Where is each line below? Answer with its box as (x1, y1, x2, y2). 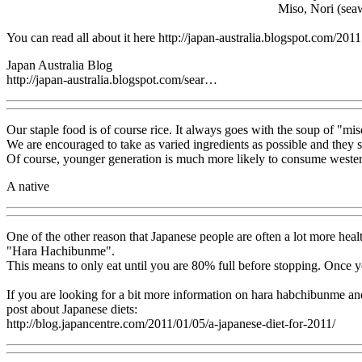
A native (6, 179, 49, 193)
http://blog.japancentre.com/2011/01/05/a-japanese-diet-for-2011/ (6, 316, 335, 330)
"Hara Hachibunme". (6, 243, 115, 258)
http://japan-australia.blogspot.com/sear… (6, 72, 217, 86)
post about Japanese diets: (6, 301, 137, 316)
